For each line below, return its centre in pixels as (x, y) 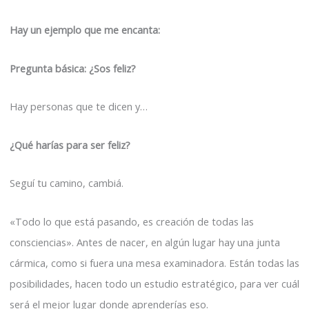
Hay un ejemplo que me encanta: (85, 30)
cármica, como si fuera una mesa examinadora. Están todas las (154, 262)
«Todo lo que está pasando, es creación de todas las (132, 221)
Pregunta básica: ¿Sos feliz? (73, 68)
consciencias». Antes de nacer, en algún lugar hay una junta (145, 242)
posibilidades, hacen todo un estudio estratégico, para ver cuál (154, 283)
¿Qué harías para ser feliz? (70, 144)
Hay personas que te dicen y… (79, 107)
